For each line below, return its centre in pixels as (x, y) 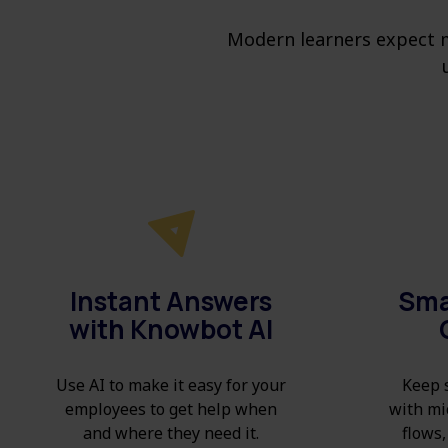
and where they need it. (171, 433)
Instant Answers (171, 301)
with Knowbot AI (171, 329)
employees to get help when (171, 409)
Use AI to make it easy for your (171, 385)
